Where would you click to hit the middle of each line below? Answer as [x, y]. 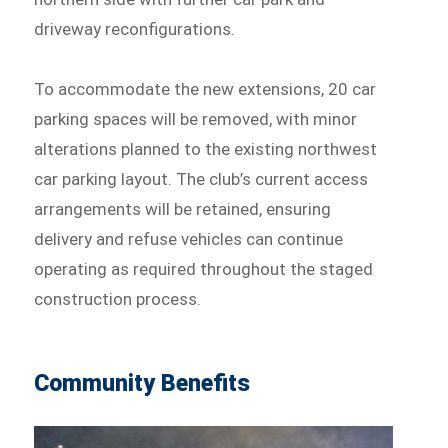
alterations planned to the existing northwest [206, 149]
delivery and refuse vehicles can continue [189, 239]
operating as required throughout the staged [204, 269]
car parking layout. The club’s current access [201, 179]
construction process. [118, 299]
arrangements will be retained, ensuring [183, 209]
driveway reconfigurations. [135, 29]
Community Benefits [145, 384]
